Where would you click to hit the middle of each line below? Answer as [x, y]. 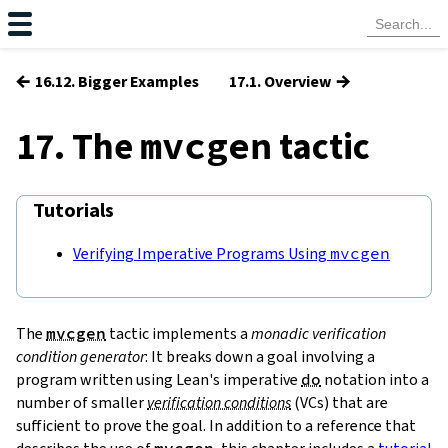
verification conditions [219, 402]
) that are [356, 402]
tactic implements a [178, 333]
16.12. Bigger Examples [116, 81]
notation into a [375, 379]
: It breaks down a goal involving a [260, 356]
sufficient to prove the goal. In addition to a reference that [216, 425]
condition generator [80, 356]
